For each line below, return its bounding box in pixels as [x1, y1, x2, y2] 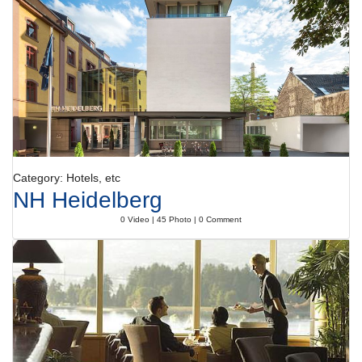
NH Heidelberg [13, 187, 162, 213]
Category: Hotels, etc [13, 171, 120, 184]
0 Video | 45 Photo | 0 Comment [120, 215, 242, 224]
